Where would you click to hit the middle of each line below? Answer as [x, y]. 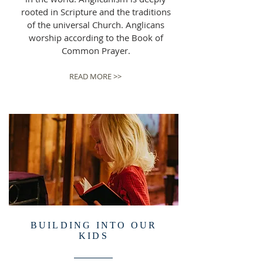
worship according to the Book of [96, 38]
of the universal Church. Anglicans [96, 25]
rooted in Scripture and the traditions [96, 12]
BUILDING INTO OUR [94, 225]
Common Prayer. [96, 50]
